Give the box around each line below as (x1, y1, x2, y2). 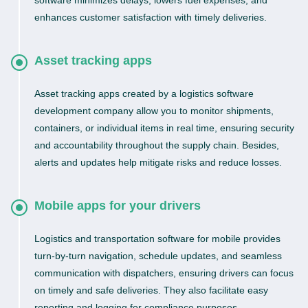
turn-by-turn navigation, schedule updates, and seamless (34, 250, 282, 261)
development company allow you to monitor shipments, (34, 105, 274, 116)
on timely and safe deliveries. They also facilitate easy (34, 285, 268, 296)
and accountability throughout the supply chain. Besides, (34, 140, 279, 151)
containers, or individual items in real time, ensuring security (34, 122, 294, 133)
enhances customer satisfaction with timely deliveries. (34, 12, 267, 23)
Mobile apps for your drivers (34, 199, 201, 212)
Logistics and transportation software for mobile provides (34, 233, 280, 244)
